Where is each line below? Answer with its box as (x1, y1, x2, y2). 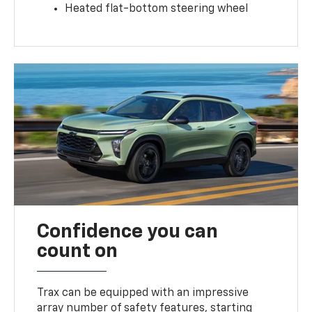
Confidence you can (37, 222, 219, 242)
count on (37, 242, 118, 262)
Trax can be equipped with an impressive (37, 288, 249, 299)
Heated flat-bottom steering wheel (65, 3, 249, 15)
